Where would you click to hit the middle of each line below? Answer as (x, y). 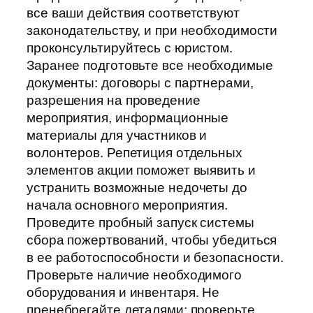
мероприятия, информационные (128, 118)
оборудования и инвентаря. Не (123, 293)
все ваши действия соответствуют (133, 13)
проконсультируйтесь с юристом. (130, 48)
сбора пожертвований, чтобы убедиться (152, 240)
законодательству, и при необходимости (152, 31)
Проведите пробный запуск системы (140, 223)
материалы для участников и (117, 136)
